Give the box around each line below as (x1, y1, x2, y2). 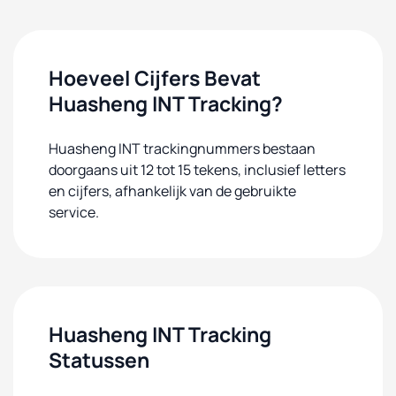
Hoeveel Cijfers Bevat (49, 64, 261, 92)
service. (49, 202, 99, 222)
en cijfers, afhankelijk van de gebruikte (49, 181, 296, 201)
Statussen (49, 346, 149, 374)
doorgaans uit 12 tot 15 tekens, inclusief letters (49, 160, 346, 179)
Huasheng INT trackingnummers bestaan (49, 139, 316, 158)
